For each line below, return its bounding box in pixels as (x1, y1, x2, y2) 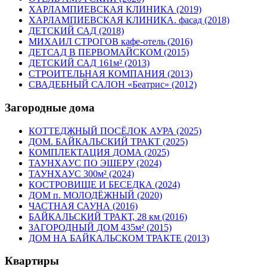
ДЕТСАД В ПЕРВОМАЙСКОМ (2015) (29, 47, 189, 58)
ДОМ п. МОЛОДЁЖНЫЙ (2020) (29, 190, 162, 200)
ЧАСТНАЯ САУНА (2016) (29, 200, 138, 211)
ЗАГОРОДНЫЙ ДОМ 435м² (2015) (29, 222, 172, 232)
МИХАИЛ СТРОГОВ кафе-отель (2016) (29, 36, 193, 47)
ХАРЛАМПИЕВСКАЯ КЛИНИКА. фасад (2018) (29, 15, 229, 26)
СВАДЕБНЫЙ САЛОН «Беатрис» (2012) (29, 79, 197, 90)
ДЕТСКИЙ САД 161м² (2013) (29, 58, 150, 69)
